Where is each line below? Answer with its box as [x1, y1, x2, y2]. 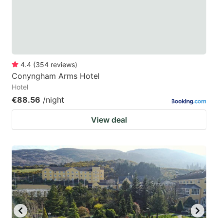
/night [43, 95, 64, 105]
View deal [91, 115, 127, 125]
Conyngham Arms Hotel [12, 71, 100, 81]
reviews [51, 60, 75, 69]
